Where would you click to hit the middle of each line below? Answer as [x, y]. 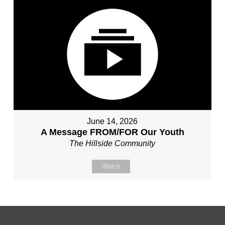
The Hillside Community [113, 143]
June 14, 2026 [113, 121]
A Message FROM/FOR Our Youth [112, 132]
